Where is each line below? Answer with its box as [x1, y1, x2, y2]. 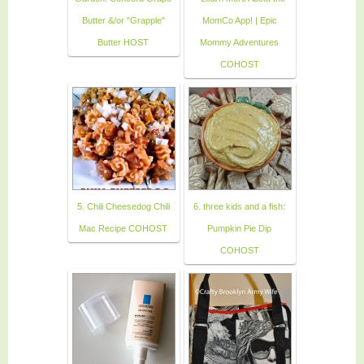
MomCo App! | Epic [201, 15, 277, 25]
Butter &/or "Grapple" [81, 15, 165, 25]
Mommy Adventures [200, 37, 279, 47]
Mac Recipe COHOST [79, 223, 167, 233]
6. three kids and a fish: [193, 201, 285, 211]
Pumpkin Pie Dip [207, 223, 271, 233]
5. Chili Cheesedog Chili [76, 201, 170, 211]
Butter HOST [97, 37, 149, 47]
